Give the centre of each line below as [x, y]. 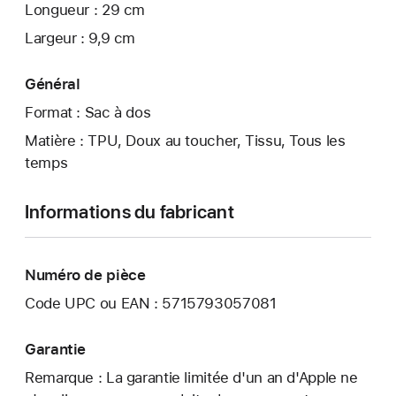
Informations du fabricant [129, 211]
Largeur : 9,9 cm [80, 38]
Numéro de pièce [85, 274]
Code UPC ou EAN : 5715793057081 [151, 303]
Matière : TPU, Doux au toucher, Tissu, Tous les [185, 140]
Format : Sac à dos [88, 112]
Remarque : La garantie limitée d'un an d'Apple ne [191, 377]
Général [53, 84]
